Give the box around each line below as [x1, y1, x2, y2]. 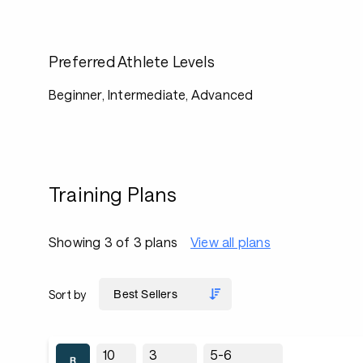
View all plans [190, 234, 271, 250]
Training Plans [49, 182, 177, 206]
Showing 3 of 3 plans [49, 234, 177, 250]
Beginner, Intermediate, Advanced [49, 87, 254, 102]
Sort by [49, 287, 87, 301]
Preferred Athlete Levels [49, 53, 215, 70]
